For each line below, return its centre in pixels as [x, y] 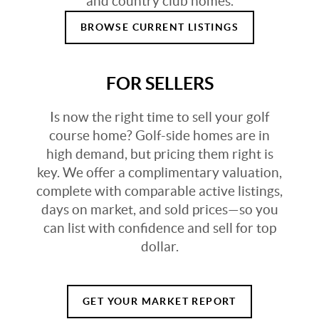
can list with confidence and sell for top [159, 228]
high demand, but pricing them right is [159, 154]
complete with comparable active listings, [159, 191]
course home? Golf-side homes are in [159, 135]
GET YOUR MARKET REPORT [159, 301]
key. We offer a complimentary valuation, [159, 172]
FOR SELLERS [159, 83]
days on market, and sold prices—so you [159, 209]
